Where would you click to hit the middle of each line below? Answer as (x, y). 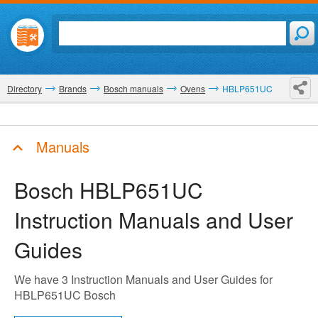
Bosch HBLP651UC (109, 190)
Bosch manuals (133, 88)
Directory (24, 88)
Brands (73, 88)
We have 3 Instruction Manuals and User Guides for (143, 279)
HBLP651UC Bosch (65, 295)
